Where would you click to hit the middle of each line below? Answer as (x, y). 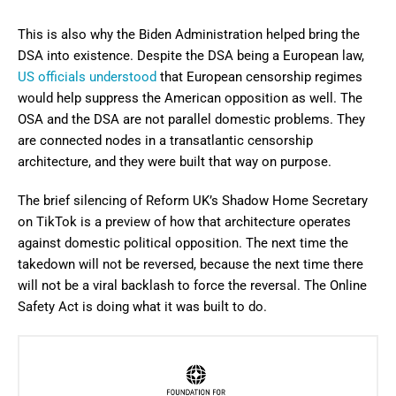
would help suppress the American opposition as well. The (190, 99)
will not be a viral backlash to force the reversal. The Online (192, 286)
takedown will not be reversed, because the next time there (190, 265)
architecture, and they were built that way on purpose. (175, 162)
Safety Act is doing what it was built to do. (142, 307)
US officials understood (87, 77)
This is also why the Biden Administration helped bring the (189, 35)
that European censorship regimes (259, 77)
